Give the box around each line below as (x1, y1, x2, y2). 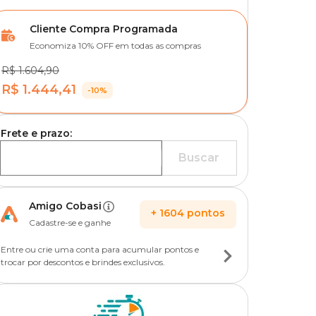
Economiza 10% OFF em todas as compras (30, 40, 201, 51)
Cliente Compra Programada (30, 23, 178, 35)
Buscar (178, 151, 219, 164)
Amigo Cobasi (29, 200, 102, 212)
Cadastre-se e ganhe (29, 217, 111, 228)
